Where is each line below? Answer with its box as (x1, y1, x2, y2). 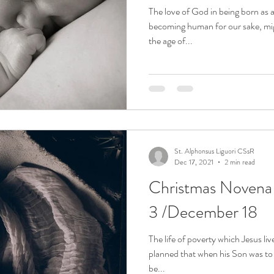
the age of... (149, 33, 193, 48)
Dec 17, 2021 (174, 157, 213, 168)
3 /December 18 (149, 200, 257, 224)
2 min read (224, 157, 255, 168)
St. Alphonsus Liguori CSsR (174, 145, 254, 157)
